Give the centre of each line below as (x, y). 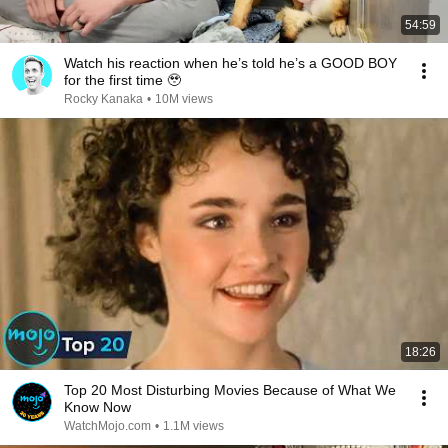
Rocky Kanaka (103, 99)
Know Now (97, 407)
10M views (184, 99)
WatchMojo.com (107, 426)
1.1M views (193, 426)
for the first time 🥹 (122, 80)
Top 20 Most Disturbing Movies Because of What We (230, 390)
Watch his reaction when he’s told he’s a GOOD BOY (230, 63)
